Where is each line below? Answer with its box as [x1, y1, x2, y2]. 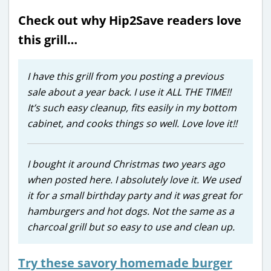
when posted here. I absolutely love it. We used [27, 172, 241, 186]
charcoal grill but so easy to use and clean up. [27, 220, 235, 233]
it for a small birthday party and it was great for [27, 188, 242, 202]
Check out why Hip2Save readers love [18, 11, 241, 28]
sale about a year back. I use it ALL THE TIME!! [27, 85, 231, 99]
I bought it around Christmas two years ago [27, 157, 225, 171]
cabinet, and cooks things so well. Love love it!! [27, 116, 237, 130]
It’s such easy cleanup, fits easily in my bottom [27, 100, 237, 114]
